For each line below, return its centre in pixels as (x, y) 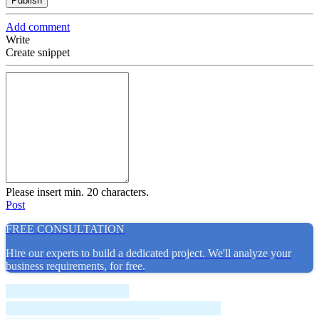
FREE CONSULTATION (65, 229)
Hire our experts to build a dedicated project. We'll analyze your (148, 253)
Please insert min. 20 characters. (77, 192)
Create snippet (38, 52)
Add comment (38, 26)
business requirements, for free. (75, 266)
